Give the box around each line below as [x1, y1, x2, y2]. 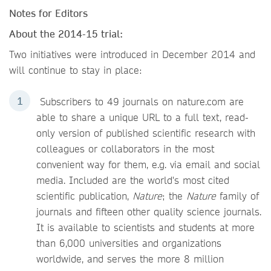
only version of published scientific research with [36, 126, 255, 139]
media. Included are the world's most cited [36, 174, 229, 186]
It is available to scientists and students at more [36, 221, 255, 233]
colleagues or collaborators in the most [36, 142, 214, 155]
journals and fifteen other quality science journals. [36, 205, 261, 218]
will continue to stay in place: [9, 64, 142, 76]
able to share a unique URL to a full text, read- [36, 111, 249, 123]
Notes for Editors [9, 7, 88, 19]
